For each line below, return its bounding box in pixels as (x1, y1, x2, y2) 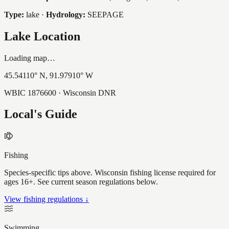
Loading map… (4, 53, 55, 62)
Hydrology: (46, 10, 85, 19)
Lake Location (4, 29, 80, 43)
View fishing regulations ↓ (4, 195, 89, 204)
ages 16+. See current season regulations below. (4, 177, 158, 187)
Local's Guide (4, 107, 77, 121)
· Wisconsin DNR (56, 88, 116, 97)
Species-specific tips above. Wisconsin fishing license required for (4, 168, 216, 177)
